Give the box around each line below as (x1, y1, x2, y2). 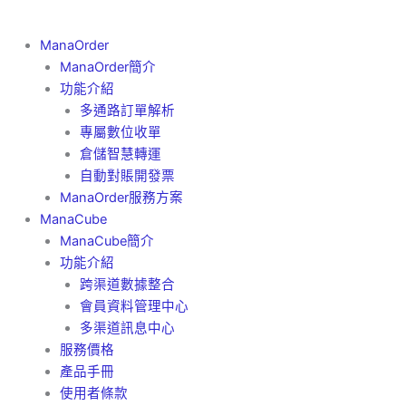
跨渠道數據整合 (79, 276, 175, 293)
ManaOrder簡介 (59, 59, 156, 75)
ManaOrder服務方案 (59, 189, 183, 206)
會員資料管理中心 (79, 298, 188, 314)
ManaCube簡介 (59, 233, 154, 249)
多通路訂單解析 (79, 102, 175, 119)
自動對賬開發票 (79, 168, 175, 184)
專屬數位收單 (79, 124, 161, 140)
